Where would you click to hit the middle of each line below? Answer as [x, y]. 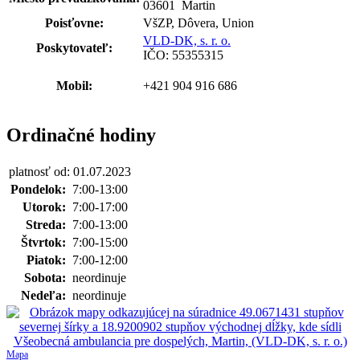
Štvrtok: [45, 242]
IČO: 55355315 [183, 55]
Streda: [47, 224]
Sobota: [47, 277]
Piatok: [48, 260]
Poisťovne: [74, 22]
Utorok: [46, 207]
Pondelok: [40, 189]
